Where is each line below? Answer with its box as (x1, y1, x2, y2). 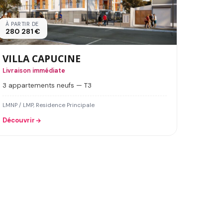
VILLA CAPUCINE (2, 52, 81, 66)
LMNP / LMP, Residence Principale (2, 102, 95, 110)
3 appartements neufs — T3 (2, 81, 92, 90)
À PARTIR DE (5, 21, 39, 28)
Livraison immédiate (2, 67, 65, 75)
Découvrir (2, 116, 35, 125)
